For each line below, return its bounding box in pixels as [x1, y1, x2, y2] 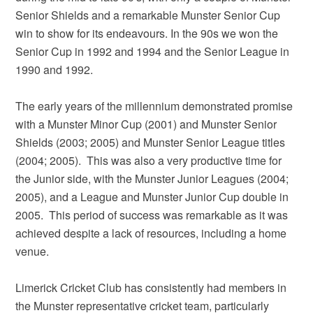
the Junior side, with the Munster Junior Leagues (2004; [15, 170, 289, 187]
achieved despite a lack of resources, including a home [15, 225, 287, 242]
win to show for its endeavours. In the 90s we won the [15, 25, 279, 42]
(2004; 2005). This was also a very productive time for [15, 152, 282, 169]
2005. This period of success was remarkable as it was [15, 207, 289, 224]
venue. [15, 243, 50, 260]
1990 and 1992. [15, 61, 94, 78]
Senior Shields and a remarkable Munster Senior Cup [15, 7, 281, 24]
